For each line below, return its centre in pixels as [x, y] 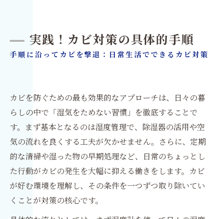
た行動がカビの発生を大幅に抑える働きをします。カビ [107, 171]
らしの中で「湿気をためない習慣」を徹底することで [104, 112]
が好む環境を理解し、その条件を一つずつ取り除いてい [108, 185]
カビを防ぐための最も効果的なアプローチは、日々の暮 [108, 97]
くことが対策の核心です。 [56, 200]
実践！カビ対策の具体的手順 [112, 40]
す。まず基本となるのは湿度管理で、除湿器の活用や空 [107, 127]
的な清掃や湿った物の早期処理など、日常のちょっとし [108, 156]
